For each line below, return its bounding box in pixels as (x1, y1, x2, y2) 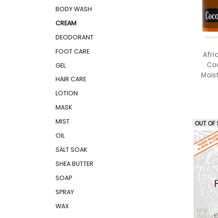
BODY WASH (55, 4, 92, 13)
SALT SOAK (55, 145, 87, 154)
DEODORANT (55, 33, 93, 41)
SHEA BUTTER (55, 160, 93, 168)
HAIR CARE (55, 75, 86, 84)
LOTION (55, 89, 78, 98)
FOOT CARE (55, 47, 90, 55)
